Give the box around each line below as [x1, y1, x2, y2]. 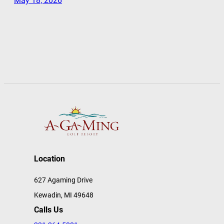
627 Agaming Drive [34, 175, 92, 184]
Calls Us [34, 204, 63, 214]
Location [34, 153, 65, 163]
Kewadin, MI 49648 [34, 190, 93, 199]
